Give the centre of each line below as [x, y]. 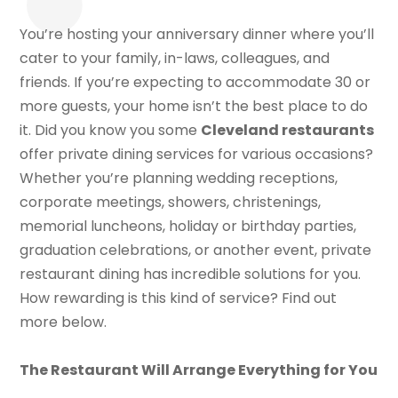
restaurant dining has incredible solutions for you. [191, 274]
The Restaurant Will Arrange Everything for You [199, 370]
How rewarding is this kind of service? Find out [179, 298]
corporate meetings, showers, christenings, [171, 202]
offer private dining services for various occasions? [197, 154]
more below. [64, 322]
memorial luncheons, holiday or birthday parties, [188, 226]
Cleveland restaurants [288, 130]
